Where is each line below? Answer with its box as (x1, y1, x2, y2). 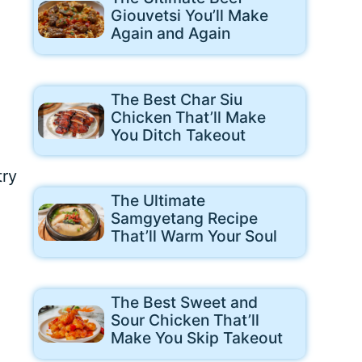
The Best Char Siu (110, 89, 242, 109)
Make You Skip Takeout (110, 327, 283, 347)
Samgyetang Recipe (110, 208, 258, 229)
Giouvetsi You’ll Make (110, 6, 268, 26)
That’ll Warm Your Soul (110, 226, 277, 246)
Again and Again (110, 23, 230, 44)
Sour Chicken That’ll (110, 309, 259, 330)
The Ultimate (110, 191, 205, 211)
